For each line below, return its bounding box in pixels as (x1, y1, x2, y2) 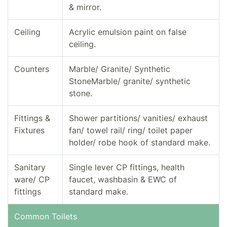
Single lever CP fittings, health (69, 162, 184, 173)
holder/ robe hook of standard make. (69, 137, 210, 148)
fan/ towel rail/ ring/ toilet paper (69, 125, 193, 136)
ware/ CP (14, 174, 50, 185)
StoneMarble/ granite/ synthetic (69, 76, 191, 87)
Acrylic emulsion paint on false (69, 27, 186, 37)
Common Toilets (14, 211, 77, 222)
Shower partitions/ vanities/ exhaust (69, 113, 208, 124)
